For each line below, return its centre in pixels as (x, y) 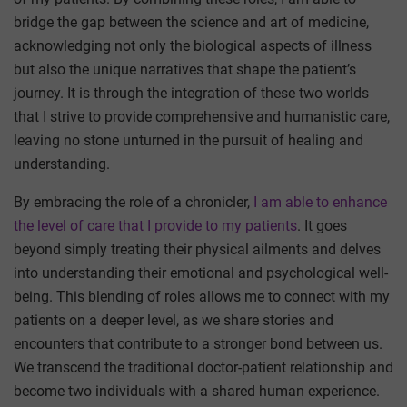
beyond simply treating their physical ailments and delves (197, 249)
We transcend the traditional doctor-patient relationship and (203, 367)
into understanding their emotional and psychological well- (201, 273)
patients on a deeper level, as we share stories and (174, 320)
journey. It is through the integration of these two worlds (191, 93)
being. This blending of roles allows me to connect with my (202, 296)
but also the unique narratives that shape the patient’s (185, 69)
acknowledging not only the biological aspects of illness (193, 45)
